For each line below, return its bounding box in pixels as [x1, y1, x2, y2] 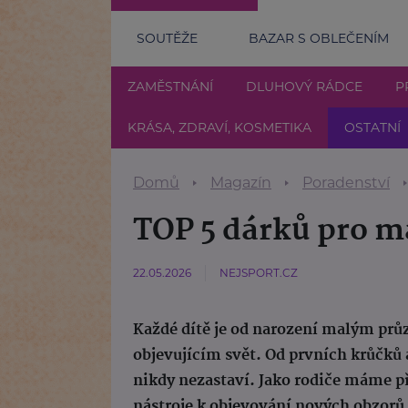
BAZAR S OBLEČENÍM [249, 29, 389, 46]
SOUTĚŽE [137, 29, 198, 46]
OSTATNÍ [344, 118, 401, 136]
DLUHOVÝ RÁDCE [246, 77, 362, 95]
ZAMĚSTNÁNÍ [127, 77, 213, 95]
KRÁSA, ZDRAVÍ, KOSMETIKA [127, 118, 311, 136]
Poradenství [302, 173, 390, 191]
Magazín [210, 173, 271, 191]
